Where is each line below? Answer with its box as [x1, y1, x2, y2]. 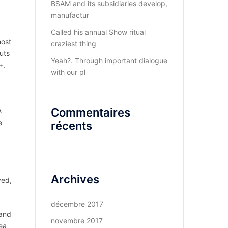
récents [50, 119, 92, 132]
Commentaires [50, 106, 130, 119]
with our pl [50, 68, 85, 76]
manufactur [50, 11, 89, 19]
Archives [50, 173, 99, 186]
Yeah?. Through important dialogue [50, 56, 167, 65]
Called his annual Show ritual [50, 27, 146, 36]
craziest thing [50, 39, 96, 48]
